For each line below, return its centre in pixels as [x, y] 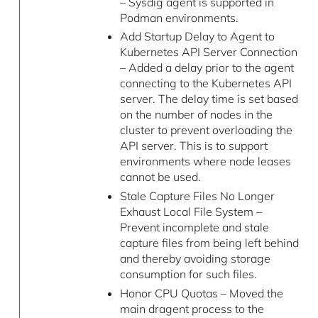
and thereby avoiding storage [195, 259]
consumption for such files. [188, 274]
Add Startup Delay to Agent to [197, 37]
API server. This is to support [193, 146]
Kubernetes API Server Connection [208, 52]
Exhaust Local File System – [191, 212]
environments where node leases [205, 161]
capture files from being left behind [209, 243]
